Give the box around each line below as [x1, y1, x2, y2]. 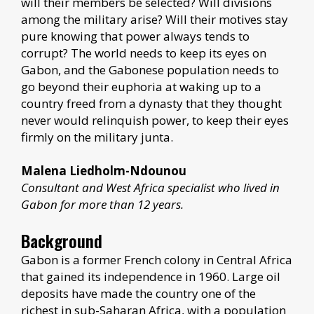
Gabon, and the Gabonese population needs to [21, 61, 279, 78]
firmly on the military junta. [21, 128, 176, 145]
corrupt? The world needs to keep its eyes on [21, 44, 266, 61]
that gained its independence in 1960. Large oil [21, 268, 280, 285]
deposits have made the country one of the [21, 285, 256, 301]
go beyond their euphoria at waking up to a [21, 78, 261, 95]
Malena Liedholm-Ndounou [21, 162, 186, 179]
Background [21, 227, 102, 253]
